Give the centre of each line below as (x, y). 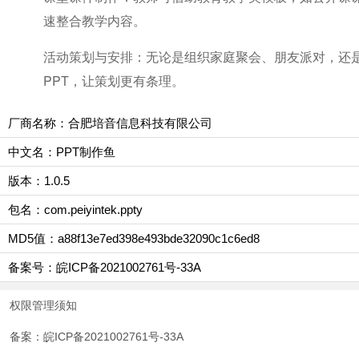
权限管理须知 (43, 305)
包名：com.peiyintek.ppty (75, 210)
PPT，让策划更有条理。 (113, 81)
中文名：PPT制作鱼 (62, 152)
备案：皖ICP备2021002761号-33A (97, 337)
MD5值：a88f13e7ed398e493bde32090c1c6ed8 (134, 238)
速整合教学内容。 (94, 20)
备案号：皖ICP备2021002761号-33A (105, 267)
